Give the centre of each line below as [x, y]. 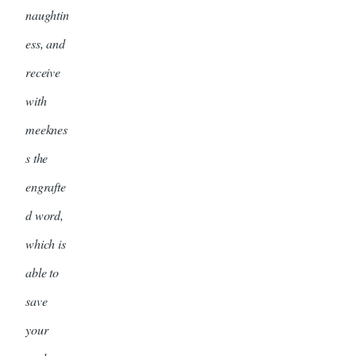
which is [46, 244]
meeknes [46, 130]
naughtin [47, 15]
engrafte [46, 187]
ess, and [45, 44]
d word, [44, 215]
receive [43, 72]
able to [42, 273]
